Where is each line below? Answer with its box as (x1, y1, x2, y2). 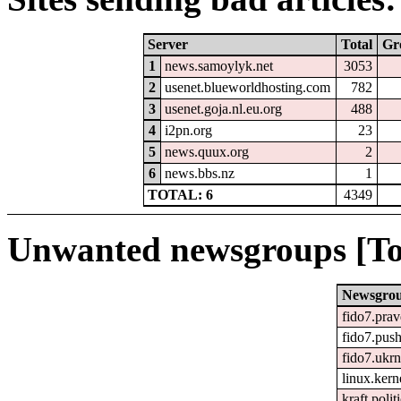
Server (148, 37, 189, 53)
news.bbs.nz (165, 166, 235, 182)
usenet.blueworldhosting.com (165, 80, 331, 96)
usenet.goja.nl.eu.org (165, 101, 283, 117)
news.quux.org (165, 144, 250, 160)
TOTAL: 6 (148, 187, 214, 203)
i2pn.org (165, 123, 213, 139)
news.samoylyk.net (165, 58, 274, 74)
